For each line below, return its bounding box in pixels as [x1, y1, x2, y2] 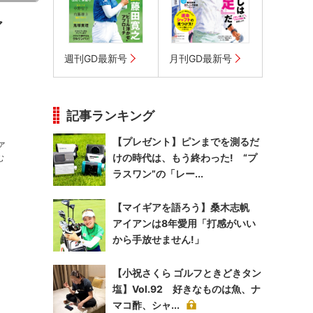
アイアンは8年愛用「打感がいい [112, 217, 256, 229]
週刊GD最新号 [64, 52, 127, 64]
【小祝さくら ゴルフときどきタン [112, 267, 261, 279]
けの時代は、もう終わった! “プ [112, 152, 257, 163]
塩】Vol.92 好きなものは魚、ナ [112, 283, 261, 295]
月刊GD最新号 [169, 52, 232, 64]
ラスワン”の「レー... [112, 168, 203, 180]
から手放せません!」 [112, 233, 204, 245]
